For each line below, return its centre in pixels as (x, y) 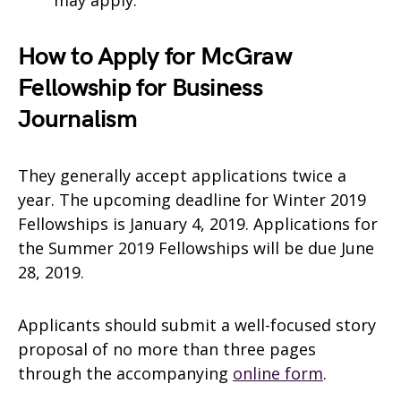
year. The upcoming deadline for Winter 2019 (192, 200)
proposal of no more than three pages (167, 349)
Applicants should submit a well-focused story (197, 325)
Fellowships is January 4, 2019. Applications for (198, 224)
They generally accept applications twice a (182, 175)
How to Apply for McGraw (155, 57)
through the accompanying (125, 373)
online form (278, 373)
